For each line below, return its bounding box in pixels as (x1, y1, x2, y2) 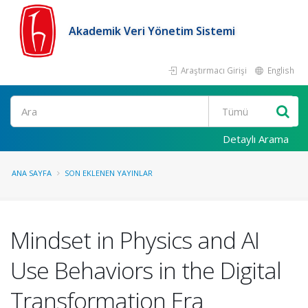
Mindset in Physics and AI (10, 224, 259, 256)
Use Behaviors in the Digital (10, 254, 281, 286)
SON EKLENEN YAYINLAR (65, 168, 153, 178)
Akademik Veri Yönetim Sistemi (69, 23, 235, 38)
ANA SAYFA (12, 168, 52, 178)
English (265, 65, 294, 76)
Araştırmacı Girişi (179, 65, 247, 76)
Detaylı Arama (223, 132, 289, 146)
